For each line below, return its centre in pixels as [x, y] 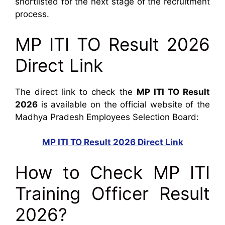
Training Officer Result [113, 193]
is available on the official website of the [124, 104]
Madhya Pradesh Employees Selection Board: [107, 117]
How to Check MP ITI [113, 172]
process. [32, 14]
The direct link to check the [76, 92]
